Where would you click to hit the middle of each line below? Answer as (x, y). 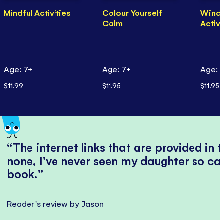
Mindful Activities (37, 13)
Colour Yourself (132, 13)
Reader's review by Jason (55, 204)
